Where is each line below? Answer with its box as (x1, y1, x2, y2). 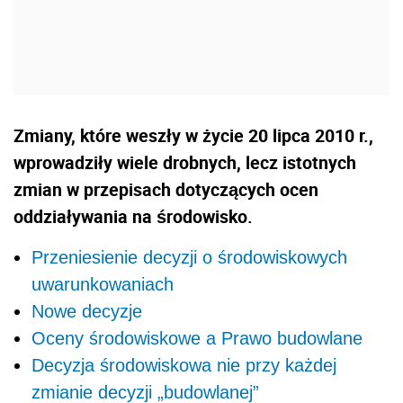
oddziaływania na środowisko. (13, 204, 253, 229)
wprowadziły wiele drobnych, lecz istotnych (13, 150, 356, 175)
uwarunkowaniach (31, 274, 174, 295)
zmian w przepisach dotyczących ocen (13, 177, 318, 202)
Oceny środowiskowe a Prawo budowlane (31, 328, 363, 349)
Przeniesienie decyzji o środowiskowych (31, 247, 347, 268)
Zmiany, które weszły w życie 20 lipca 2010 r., (13, 123, 373, 148)
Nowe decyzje (31, 301, 142, 322)
